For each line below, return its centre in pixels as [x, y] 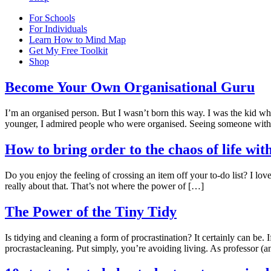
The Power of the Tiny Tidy [91, 211]
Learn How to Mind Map [77, 40]
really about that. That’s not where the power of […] [104, 186]
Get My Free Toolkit [68, 51]
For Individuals [58, 29]
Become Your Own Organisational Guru [130, 87]
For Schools [52, 18]
